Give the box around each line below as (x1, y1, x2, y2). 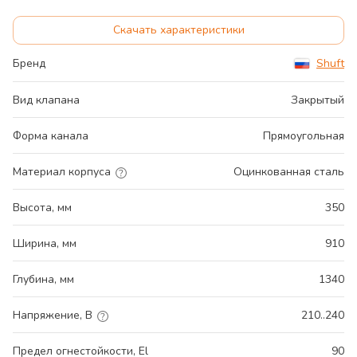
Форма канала (13, 128, 88, 144)
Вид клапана (13, 92, 80, 108)
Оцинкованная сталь (233, 164, 344, 180)
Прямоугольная (263, 128, 344, 144)
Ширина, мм (13, 236, 76, 252)
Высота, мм (13, 200, 72, 216)
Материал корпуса (13, 164, 111, 180)
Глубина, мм (13, 272, 74, 288)
